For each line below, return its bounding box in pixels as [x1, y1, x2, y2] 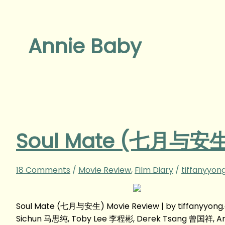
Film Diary [135, 164, 173, 176]
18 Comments [16, 164, 70, 176]
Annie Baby [28, 32, 142, 61]
